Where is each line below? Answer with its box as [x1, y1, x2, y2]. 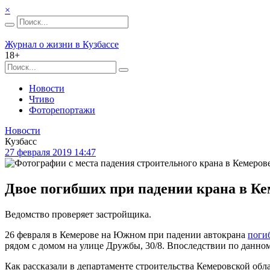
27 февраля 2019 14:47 [5, 147, 96, 157]
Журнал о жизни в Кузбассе [5, 39, 119, 49]
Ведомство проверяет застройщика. [5, 209, 151, 219]
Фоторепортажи [29, 105, 95, 115]
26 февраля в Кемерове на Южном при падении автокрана [5, 229, 248, 240]
